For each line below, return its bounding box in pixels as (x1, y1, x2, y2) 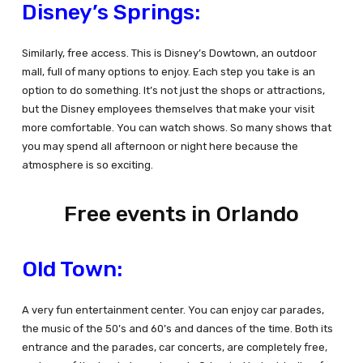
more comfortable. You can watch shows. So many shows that (21, 122, 331, 135)
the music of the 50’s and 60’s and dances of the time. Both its (21, 322, 333, 335)
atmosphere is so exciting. (21, 159, 153, 172)
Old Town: (21, 256, 122, 283)
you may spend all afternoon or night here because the (21, 140, 298, 153)
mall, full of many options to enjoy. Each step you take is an (21, 66, 315, 79)
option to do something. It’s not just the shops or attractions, (21, 84, 325, 97)
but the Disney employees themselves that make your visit (21, 103, 314, 116)
